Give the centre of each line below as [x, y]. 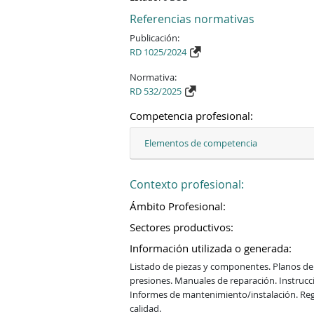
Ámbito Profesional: [178, 206]
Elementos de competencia [201, 143]
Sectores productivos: [182, 227]
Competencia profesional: [192, 116]
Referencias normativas [192, 19]
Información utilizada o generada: [211, 248]
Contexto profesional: [187, 184]
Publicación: [155, 37]
